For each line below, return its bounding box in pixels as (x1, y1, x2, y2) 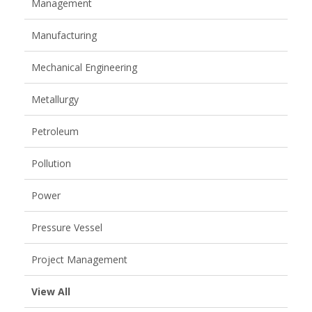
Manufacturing (31, 28, 97, 42)
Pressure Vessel (31, 220, 102, 234)
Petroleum (31, 124, 79, 138)
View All (31, 284, 70, 298)
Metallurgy (31, 92, 79, 106)
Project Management (31, 252, 127, 266)
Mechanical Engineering (31, 60, 137, 74)
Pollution (31, 156, 71, 170)
